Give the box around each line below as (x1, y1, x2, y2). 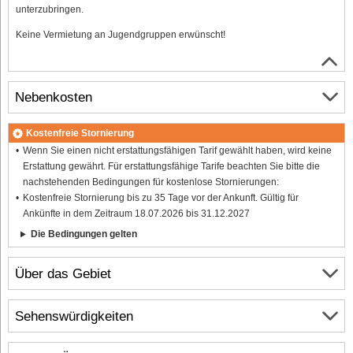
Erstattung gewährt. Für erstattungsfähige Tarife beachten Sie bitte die (22, 161, 320, 173)
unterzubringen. (16, 3, 84, 15)
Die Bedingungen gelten (30, 229, 137, 240)
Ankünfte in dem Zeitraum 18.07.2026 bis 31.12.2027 (22, 208, 250, 220)
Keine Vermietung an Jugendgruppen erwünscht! (16, 28, 225, 40)
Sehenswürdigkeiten (15, 308, 133, 324)
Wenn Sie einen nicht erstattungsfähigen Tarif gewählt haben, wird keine (22, 145, 332, 157)
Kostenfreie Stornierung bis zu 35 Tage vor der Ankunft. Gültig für (22, 192, 299, 204)
